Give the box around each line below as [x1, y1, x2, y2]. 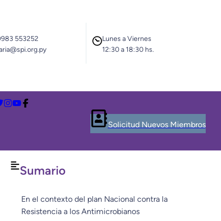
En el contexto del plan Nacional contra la [21, 194, 168, 204]
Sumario [20, 163, 66, 178]
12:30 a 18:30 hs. [102, 45, 154, 54]
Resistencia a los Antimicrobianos [21, 206, 140, 216]
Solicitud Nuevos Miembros [108, 119, 206, 129]
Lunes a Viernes [102, 34, 152, 43]
